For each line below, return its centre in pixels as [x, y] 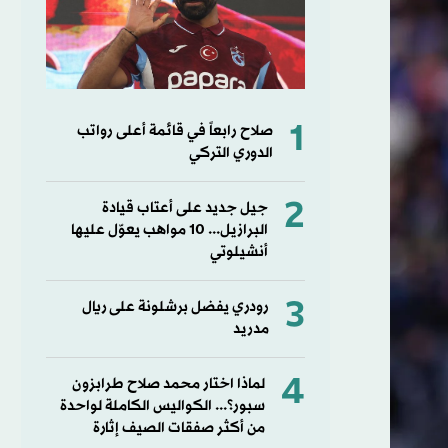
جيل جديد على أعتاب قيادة [184, 208]
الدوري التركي [230, 153]
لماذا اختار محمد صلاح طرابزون [168, 384]
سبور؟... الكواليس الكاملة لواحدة [162, 406]
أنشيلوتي [238, 252]
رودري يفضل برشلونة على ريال [175, 307]
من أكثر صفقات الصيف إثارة [178, 428]
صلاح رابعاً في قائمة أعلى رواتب [174, 131]
